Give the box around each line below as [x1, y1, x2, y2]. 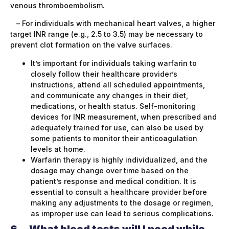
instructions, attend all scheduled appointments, [31, 80, 205, 89]
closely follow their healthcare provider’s [31, 69, 177, 78]
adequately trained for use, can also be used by [31, 123, 203, 132]
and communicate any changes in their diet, [31, 90, 188, 100]
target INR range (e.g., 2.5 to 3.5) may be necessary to [10, 30, 203, 39]
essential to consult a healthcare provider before [31, 187, 207, 196]
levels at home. [31, 144, 85, 153]
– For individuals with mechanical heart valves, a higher [10, 19, 215, 28]
